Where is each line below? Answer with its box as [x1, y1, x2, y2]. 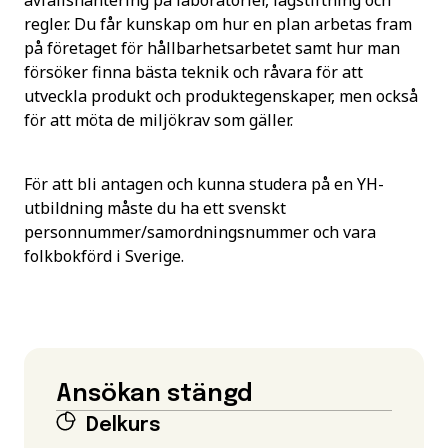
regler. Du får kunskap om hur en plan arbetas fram [24, 13, 412, 35]
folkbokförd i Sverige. [24, 245, 184, 267]
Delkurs [86, 415, 161, 436]
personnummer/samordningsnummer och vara [24, 221, 376, 243]
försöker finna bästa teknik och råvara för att [24, 61, 363, 83]
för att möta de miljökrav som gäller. [24, 109, 293, 131]
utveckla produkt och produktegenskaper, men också [24, 85, 418, 107]
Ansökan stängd [56, 382, 253, 407]
